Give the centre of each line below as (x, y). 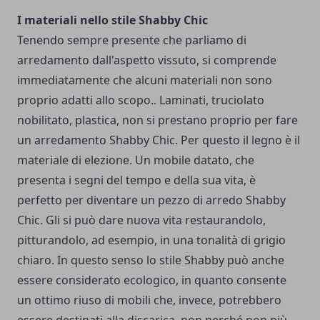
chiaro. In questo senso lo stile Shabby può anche (151, 260)
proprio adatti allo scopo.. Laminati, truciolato (141, 100)
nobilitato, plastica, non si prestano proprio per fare (157, 120)
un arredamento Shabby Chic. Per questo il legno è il (159, 140)
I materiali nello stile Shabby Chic (112, 20)
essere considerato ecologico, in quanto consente (152, 280)
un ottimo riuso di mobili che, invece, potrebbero (149, 300)
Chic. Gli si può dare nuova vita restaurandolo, (141, 220)
